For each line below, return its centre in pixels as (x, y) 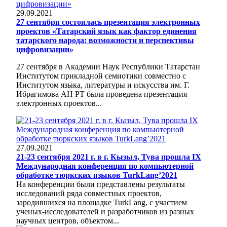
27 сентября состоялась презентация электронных (108, 22)
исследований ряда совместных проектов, (89, 193)
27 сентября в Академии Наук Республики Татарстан (108, 66)
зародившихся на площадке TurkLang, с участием (102, 202)
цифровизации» (45, 49)
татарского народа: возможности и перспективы (105, 40)
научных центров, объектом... (68, 220)
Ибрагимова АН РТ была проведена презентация (102, 94)
